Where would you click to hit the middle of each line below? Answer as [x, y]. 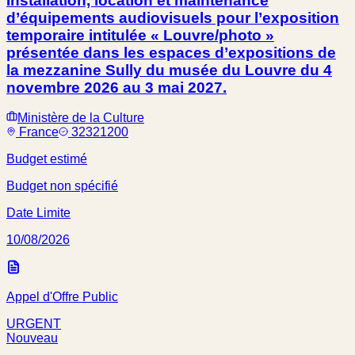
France [39, 132]
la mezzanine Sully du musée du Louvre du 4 [169, 70]
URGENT [34, 324]
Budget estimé [47, 159]
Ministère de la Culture [81, 118]
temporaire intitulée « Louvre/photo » [140, 35]
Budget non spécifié [62, 186]
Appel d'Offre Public [62, 297]
